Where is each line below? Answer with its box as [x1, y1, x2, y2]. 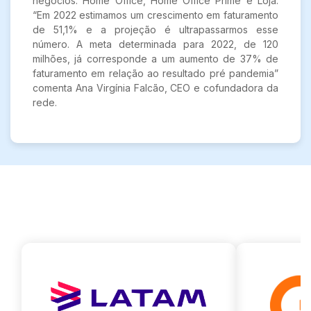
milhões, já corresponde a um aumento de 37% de [33, 53, 278, 65]
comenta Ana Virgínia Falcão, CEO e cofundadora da [33, 82, 278, 94]
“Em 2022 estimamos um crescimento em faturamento [33, 9, 278, 22]
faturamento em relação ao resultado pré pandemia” [33, 67, 278, 80]
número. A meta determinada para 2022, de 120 [33, 38, 278, 51]
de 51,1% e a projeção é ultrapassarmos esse [33, 24, 278, 36]
